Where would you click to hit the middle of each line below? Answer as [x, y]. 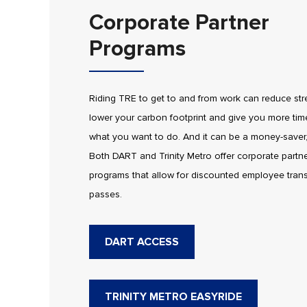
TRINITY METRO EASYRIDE [173, 297]
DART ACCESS [142, 242]
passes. [105, 195]
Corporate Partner [179, 23]
